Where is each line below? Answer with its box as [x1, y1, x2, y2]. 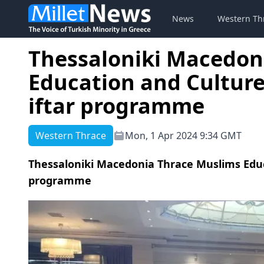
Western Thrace [35, 129, 106, 142]
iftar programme [28, 91, 204, 120]
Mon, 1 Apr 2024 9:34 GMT [125, 129, 242, 142]
